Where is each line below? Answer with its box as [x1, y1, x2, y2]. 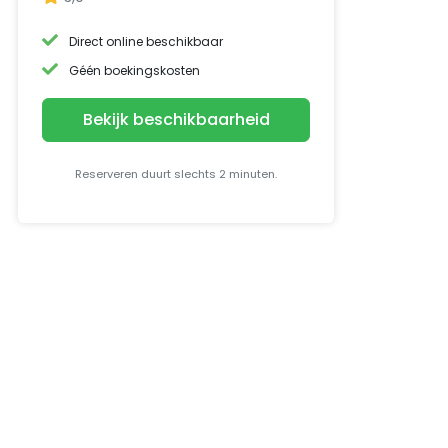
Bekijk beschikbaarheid [82, 108, 270, 132]
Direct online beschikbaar [69, 33, 224, 50]
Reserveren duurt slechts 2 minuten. [75, 165, 277, 182]
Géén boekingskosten [69, 62, 201, 79]
